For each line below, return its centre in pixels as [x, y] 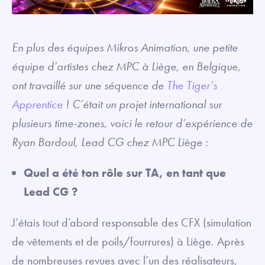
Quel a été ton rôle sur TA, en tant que [125, 172]
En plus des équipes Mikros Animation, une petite [125, 47]
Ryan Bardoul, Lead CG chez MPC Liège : [110, 142]
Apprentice [37, 104]
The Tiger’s [192, 85]
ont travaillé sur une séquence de [89, 85]
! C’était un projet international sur [142, 104]
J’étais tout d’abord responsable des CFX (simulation [132, 222]
